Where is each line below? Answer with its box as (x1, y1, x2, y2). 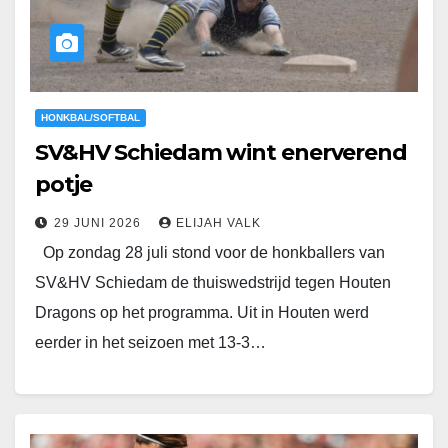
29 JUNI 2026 (54, 216, 145, 231)
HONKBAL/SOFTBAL (41, 112, 140, 124)
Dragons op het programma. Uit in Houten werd (35, 304, 369, 322)
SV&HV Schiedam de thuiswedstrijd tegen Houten (35, 274, 391, 292)
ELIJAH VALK (176, 216, 261, 231)
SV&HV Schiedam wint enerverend (35, 139, 407, 167)
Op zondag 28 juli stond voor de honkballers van (35, 244, 385, 262)
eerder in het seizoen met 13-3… (35, 334, 266, 352)
